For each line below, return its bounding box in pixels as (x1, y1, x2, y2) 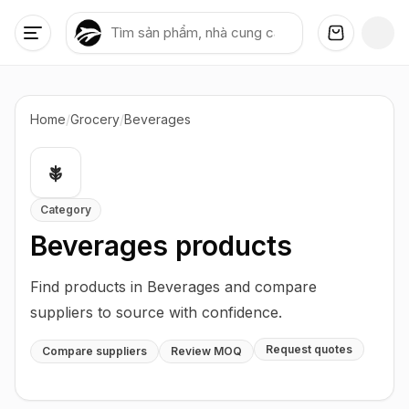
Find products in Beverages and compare (30, 278, 317, 296)
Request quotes (266, 342, 352, 356)
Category (40, 203, 91, 216)
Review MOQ (171, 344, 242, 358)
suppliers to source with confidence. (30, 303, 282, 321)
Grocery (70, 111, 120, 127)
